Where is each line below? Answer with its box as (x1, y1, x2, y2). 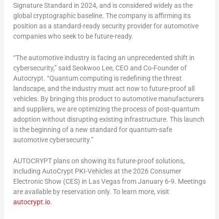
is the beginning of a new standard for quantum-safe (13, 125, 172, 133)
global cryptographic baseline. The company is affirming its (13, 12, 191, 20)
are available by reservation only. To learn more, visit (13, 188, 169, 196)
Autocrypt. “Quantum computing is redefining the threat (13, 74, 182, 82)
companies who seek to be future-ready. (13, 32, 133, 41)
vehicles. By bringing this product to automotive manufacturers (13, 94, 204, 103)
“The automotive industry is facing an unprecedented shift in (13, 53, 195, 62)
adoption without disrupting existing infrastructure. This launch (13, 115, 204, 123)
